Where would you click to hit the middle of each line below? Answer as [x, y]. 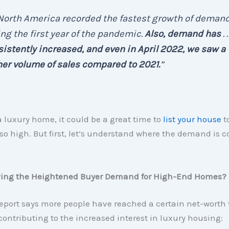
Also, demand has [184, 34]
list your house [192, 119]
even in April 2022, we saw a [165, 49]
